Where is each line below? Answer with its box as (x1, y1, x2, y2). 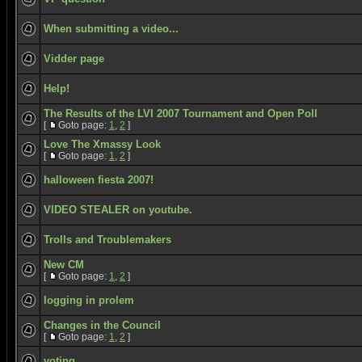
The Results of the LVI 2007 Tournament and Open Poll (44, 107, 318, 120)
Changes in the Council (44, 319, 161, 331)
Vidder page (44, 53, 104, 65)
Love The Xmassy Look (44, 138, 161, 150)
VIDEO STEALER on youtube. (44, 204, 192, 216)
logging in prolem (44, 294, 134, 306)
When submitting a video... (44, 23, 179, 35)
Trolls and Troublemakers (44, 234, 171, 246)
